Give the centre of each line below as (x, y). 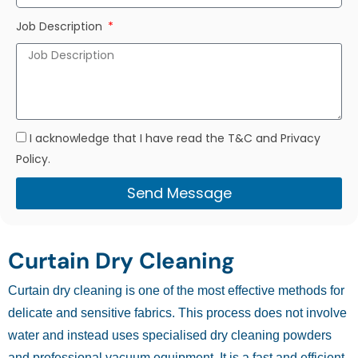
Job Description (61, 27)
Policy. (33, 159)
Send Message (179, 193)
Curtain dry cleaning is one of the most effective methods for (176, 291)
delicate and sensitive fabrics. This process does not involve (177, 313)
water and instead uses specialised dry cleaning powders (170, 336)
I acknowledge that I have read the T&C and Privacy (175, 139)
